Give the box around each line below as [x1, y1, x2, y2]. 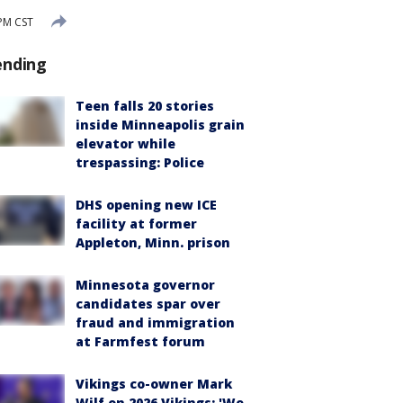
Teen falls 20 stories [76, 97, 214, 114]
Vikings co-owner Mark [76, 375, 232, 392]
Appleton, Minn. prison [76, 234, 230, 251]
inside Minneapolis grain [76, 116, 245, 133]
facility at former [76, 215, 197, 232]
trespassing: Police [76, 154, 204, 171]
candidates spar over [76, 295, 220, 312]
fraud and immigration [76, 314, 235, 331]
